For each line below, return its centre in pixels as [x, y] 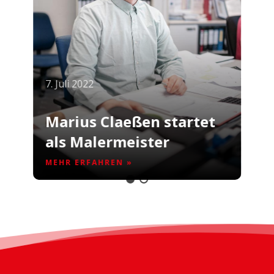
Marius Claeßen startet [131, 121]
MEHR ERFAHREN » [89, 162]
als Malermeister [108, 141]
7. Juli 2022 [70, 83]
